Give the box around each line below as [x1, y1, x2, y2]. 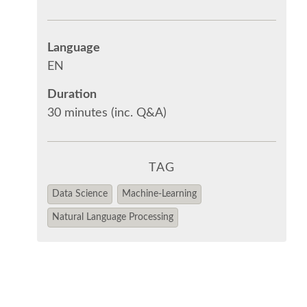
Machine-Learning [122, 189, 197, 199]
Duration [47, 88, 97, 101]
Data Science [51, 189, 108, 199]
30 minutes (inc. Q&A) [47, 106, 167, 119]
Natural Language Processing [51, 212, 173, 223]
